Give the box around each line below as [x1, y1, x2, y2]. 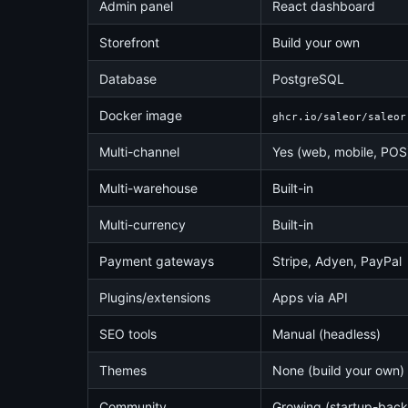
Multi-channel [99, 144, 179, 159]
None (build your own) [272, 362, 404, 378]
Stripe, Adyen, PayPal [272, 253, 402, 269]
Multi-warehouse [99, 180, 198, 196]
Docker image [99, 107, 182, 123]
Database [99, 71, 157, 87]
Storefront [99, 35, 159, 50]
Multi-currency [99, 217, 186, 232]
